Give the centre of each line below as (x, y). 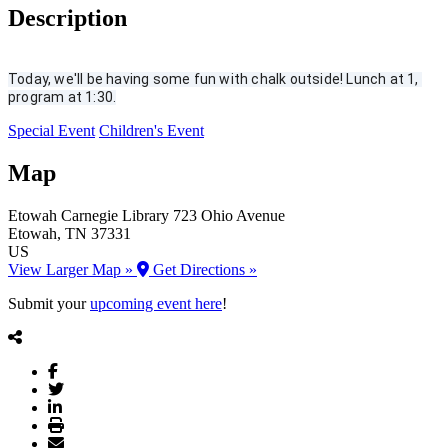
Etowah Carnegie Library (88, 216)
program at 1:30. (62, 97)
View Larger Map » (72, 270)
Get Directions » (203, 270)
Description (67, 18)
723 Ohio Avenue (229, 216)
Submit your (49, 304)
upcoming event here (156, 304)
